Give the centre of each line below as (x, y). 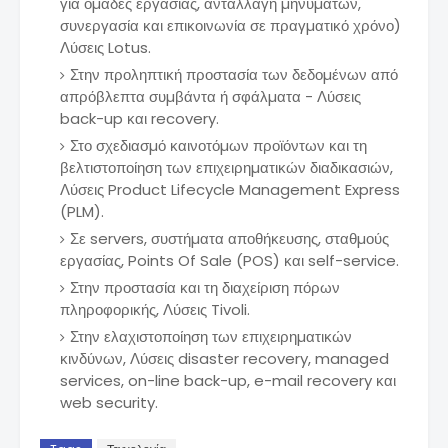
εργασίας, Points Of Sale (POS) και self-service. (229, 261)
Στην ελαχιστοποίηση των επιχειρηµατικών (211, 337)
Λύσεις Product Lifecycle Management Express (230, 190)
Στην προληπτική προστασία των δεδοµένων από (234, 75)
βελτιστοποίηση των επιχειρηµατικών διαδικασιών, (226, 168)
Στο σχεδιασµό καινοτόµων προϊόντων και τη (218, 146)
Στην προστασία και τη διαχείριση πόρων (205, 288)
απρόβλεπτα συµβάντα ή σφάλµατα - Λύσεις (210, 97)
